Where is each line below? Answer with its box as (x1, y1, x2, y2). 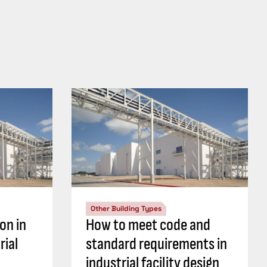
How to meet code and (86, 215, 210, 235)
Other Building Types (91, 204, 162, 214)
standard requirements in (86, 234, 227, 254)
